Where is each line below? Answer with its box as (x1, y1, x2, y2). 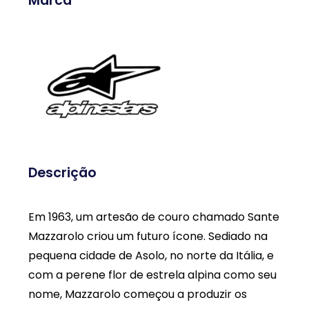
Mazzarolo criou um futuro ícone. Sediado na (28, 228, 268, 245)
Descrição (28, 163, 97, 182)
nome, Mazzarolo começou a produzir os (28, 286, 247, 303)
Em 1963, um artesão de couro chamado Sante (28, 209, 279, 226)
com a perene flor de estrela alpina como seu (28, 267, 277, 283)
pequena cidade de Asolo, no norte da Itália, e (28, 248, 274, 264)
